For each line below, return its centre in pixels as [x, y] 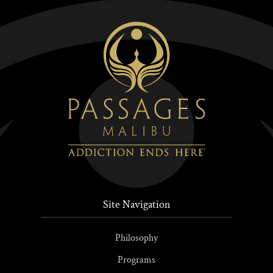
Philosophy [136, 238]
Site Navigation [136, 205]
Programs [136, 260]
